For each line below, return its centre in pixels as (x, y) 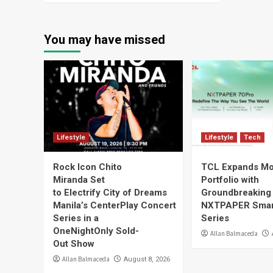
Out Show (74, 244)
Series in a (76, 218)
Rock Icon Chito (87, 167)
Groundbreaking (236, 193)
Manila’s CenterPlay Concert (115, 205)
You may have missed (105, 40)
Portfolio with (230, 180)
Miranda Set (79, 180)
